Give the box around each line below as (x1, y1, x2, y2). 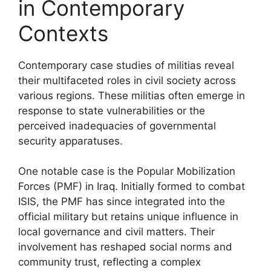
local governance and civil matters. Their (18, 226, 215, 238)
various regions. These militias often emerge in (18, 89, 245, 102)
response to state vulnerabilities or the (18, 104, 205, 117)
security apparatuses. (18, 134, 123, 147)
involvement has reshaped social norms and (18, 241, 232, 253)
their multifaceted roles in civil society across (18, 74, 236, 87)
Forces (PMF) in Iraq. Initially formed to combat (18, 180, 245, 192)
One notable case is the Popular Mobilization (18, 165, 235, 177)
